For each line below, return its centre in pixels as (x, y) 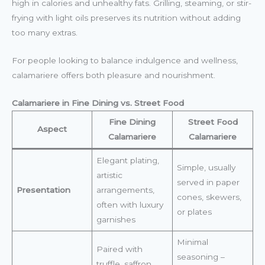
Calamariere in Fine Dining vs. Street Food (98, 103)
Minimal (192, 242)
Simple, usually (206, 167)
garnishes (116, 219)
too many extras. (45, 32)
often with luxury (130, 204)
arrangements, (125, 190)
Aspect (52, 129)
